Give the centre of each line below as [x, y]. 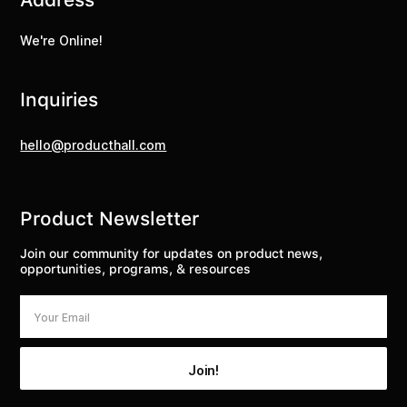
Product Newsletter [110, 219]
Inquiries [60, 100]
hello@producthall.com [94, 145]
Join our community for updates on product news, [172, 254]
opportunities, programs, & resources [136, 269]
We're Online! [62, 41]
